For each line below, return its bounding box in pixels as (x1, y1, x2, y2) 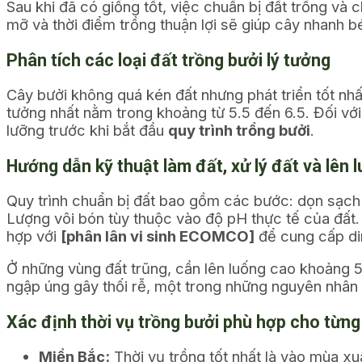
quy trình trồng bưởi (168, 120, 310, 139)
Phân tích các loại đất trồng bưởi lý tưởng (6, 50, 330, 71)
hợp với (6, 226, 61, 245)
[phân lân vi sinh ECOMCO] (61, 226, 255, 245)
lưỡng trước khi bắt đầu (6, 120, 168, 139)
